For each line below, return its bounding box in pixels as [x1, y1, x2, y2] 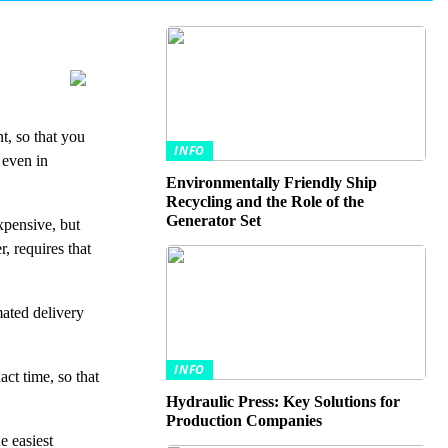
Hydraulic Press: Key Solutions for [166, 393, 400, 410]
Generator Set [166, 212, 261, 229]
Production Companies [166, 412, 322, 429]
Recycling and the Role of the [166, 193, 364, 210]
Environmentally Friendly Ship [166, 174, 377, 191]
